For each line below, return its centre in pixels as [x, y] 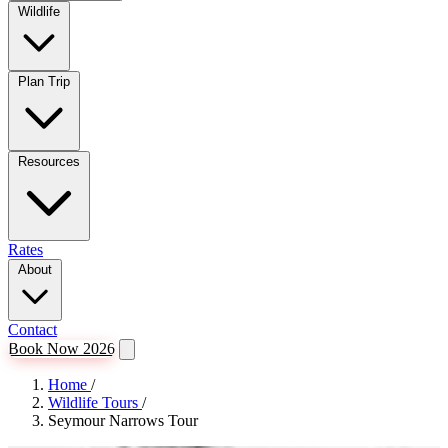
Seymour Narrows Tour [123, 420]
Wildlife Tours [95, 402]
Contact [32, 329]
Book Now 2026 [61, 348]
